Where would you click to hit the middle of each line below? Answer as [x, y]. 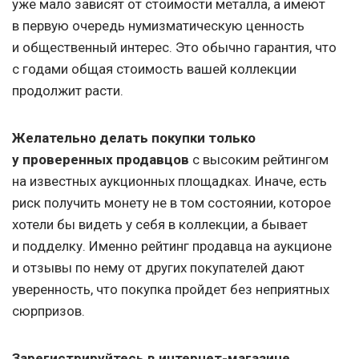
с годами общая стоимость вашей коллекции [154, 69]
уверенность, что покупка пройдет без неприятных [171, 290]
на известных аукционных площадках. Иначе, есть [169, 182]
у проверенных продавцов [101, 160]
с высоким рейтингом [259, 160]
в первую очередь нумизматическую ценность [158, 26]
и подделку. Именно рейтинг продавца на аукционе [172, 246]
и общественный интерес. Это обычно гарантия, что [174, 48]
